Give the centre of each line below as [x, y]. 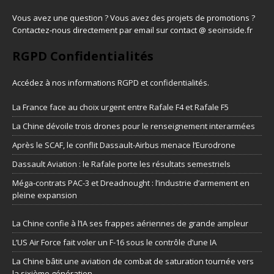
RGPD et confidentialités [162, 82]
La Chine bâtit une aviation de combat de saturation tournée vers [133, 261]
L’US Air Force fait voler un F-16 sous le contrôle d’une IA [114, 242]
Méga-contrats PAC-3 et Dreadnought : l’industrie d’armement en [131, 183]
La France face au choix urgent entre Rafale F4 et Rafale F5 [120, 107]
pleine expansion [45, 195]
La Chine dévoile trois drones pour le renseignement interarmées [134, 126]
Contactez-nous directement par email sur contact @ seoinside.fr [132, 30]
